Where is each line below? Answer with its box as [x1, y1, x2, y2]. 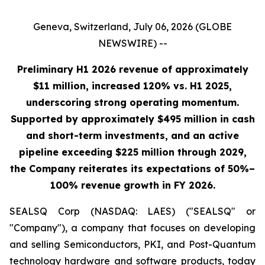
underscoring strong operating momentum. [26, 96, 239, 108]
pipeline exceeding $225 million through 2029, [18, 146, 247, 158]
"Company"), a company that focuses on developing [9, 222, 256, 234]
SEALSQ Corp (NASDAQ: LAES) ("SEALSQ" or [9, 205, 256, 217]
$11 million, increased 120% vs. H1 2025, [33, 80, 232, 92]
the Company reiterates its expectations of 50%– [10, 163, 255, 174]
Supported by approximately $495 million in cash [10, 113, 255, 125]
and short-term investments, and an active [26, 130, 239, 141]
